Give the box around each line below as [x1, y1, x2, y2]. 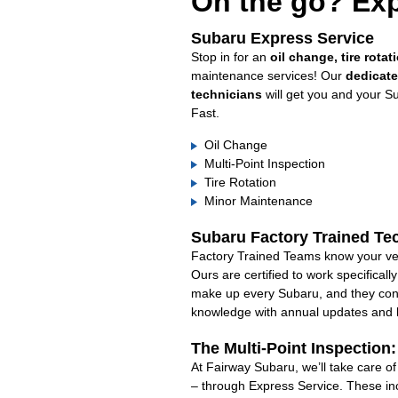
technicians [190, 87, 262, 101]
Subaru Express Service [190, 29, 374, 47]
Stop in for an [190, 50, 270, 64]
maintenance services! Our [190, 68, 346, 83]
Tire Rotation [203, 175, 276, 189]
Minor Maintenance [203, 194, 313, 208]
